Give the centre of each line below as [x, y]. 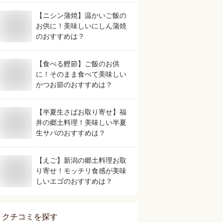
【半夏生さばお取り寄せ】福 [81, 112]
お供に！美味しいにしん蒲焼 [81, 26]
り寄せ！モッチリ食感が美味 [81, 171]
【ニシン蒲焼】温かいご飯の [81, 15]
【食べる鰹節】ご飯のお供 [78, 64]
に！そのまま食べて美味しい [81, 74]
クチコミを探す [30, 217]
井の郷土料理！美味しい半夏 [81, 122]
